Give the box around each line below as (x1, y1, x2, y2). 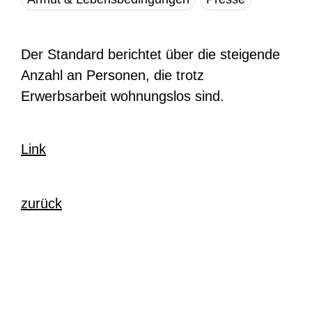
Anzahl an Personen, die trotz (21, 68, 204, 83)
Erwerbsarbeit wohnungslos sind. (21, 88, 224, 104)
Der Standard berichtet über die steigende (21, 47, 280, 62)
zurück (21, 196, 62, 211)
